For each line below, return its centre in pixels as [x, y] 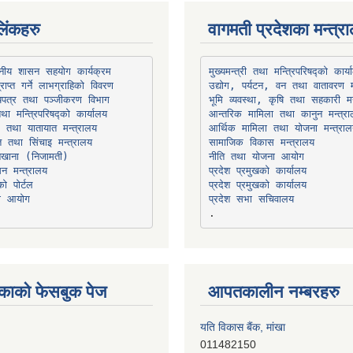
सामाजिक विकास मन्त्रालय [261, 142]
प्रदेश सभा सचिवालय [251, 199]
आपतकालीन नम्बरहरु [274, 292]
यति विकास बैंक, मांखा [243, 301]
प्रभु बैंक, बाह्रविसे [236, 335]
